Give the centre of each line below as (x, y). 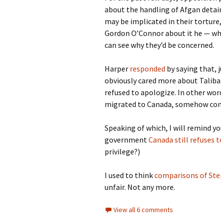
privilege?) (122, 151)
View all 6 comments (143, 210)
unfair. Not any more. (140, 187)
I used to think (129, 175)
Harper (117, 69)
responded (147, 69)
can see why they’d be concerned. (159, 45)
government (127, 140)
